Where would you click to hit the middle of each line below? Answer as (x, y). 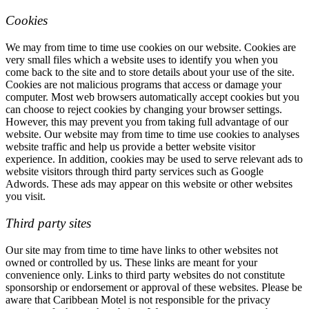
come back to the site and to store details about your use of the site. (150, 72)
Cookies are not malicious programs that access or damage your (143, 85)
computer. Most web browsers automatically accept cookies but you (152, 97)
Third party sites (48, 223)
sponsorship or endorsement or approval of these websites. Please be (154, 287)
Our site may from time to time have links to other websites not (142, 250)
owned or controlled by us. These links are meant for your (131, 262)
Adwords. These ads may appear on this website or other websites (149, 184)
